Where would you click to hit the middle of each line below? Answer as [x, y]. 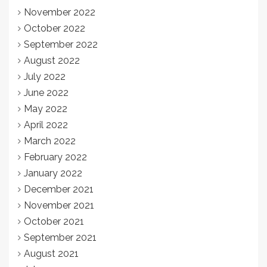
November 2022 [60, 12]
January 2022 [53, 173]
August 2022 [52, 60]
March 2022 [50, 141]
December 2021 [59, 189]
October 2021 [54, 221]
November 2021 [59, 205]
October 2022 [55, 28]
